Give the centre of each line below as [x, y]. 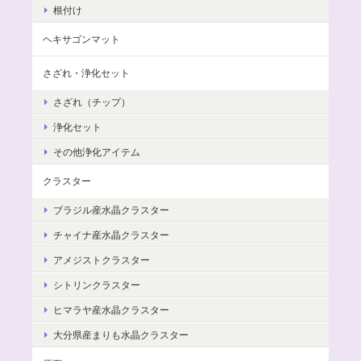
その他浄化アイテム [97, 152]
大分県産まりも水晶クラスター [121, 335]
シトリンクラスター [97, 285]
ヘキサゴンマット [81, 39]
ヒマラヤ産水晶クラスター [111, 310]
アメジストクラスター [102, 260]
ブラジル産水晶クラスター [111, 210]
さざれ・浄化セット [86, 73]
